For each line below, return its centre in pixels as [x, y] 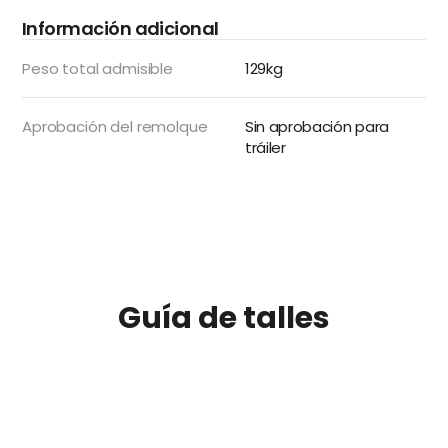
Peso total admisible [97, 68]
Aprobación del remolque [115, 126]
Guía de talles [224, 318]
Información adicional [120, 28]
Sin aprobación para [317, 126]
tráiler [265, 147]
